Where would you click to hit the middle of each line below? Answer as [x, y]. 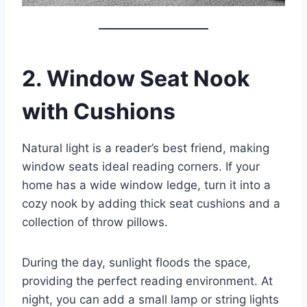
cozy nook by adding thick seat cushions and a [151, 203]
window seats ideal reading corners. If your [141, 166]
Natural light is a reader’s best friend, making [146, 148]
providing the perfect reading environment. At [147, 281]
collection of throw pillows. [95, 222]
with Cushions [99, 111]
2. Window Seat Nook [136, 78]
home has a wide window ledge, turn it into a [146, 185]
